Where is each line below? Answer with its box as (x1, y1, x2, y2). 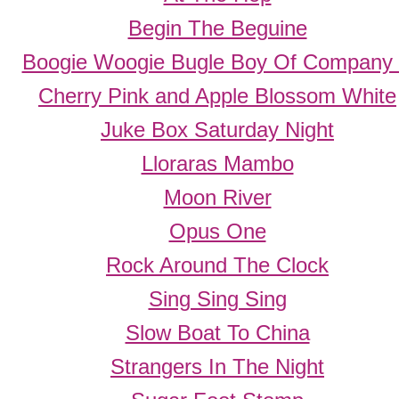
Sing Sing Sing (148, 287, 287, 312)
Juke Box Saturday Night (101, 118, 334, 142)
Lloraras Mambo (141, 151, 294, 176)
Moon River (163, 185, 272, 210)
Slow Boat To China (125, 321, 310, 346)
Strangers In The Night (110, 354, 324, 379)
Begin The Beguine (127, 16, 307, 41)
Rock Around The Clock (106, 253, 329, 278)
